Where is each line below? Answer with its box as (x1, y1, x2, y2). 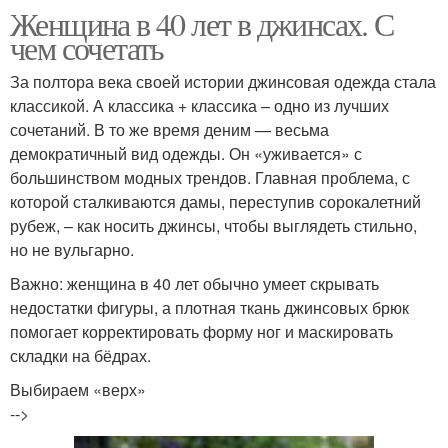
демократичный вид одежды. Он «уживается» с (10, 142, 362, 166)
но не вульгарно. (10, 238, 134, 262)
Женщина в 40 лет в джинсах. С (10, 2, 394, 46)
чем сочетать (10, 26, 164, 70)
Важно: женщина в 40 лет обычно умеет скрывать (10, 272, 379, 296)
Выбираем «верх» (10, 378, 146, 402)
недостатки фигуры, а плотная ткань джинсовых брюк (10, 296, 409, 320)
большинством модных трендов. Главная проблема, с (10, 166, 410, 190)
